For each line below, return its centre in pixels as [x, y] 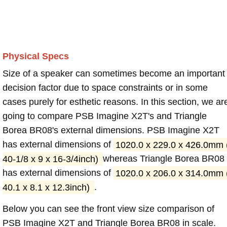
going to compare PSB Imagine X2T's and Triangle [105, 116]
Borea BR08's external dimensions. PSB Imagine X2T [111, 130]
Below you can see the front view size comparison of [108, 209]
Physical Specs [36, 56]
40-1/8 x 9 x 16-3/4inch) [52, 159]
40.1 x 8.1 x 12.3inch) [47, 187]
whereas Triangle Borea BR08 [163, 159]
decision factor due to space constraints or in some [105, 88]
